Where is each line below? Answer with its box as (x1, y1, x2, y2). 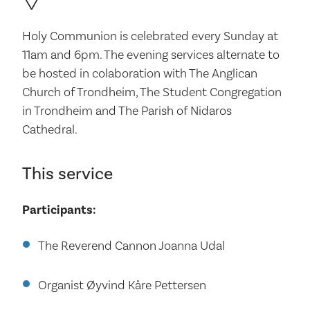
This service (22, 163, 113, 184)
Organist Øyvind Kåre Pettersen (37, 277, 206, 293)
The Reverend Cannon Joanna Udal (37, 238, 225, 253)
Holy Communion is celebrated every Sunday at (22, 28, 278, 44)
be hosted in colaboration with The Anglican (22, 66, 257, 81)
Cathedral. (22, 122, 77, 137)
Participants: (22, 201, 96, 217)
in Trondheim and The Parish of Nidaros (22, 103, 232, 118)
